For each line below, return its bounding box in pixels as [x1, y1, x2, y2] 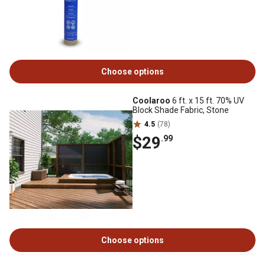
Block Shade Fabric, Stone [132, 105, 229, 115]
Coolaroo [132, 96, 170, 105]
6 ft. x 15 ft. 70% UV [170, 96, 244, 105]
